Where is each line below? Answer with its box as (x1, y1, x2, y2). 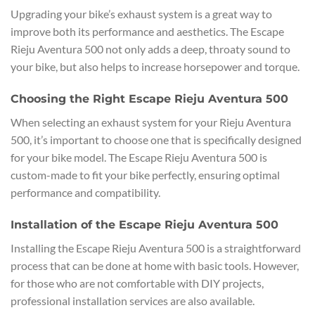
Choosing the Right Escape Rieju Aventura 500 (11, 91, 288, 105)
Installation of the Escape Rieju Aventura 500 (11, 217, 278, 231)
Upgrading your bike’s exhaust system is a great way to (11, 6, 272, 20)
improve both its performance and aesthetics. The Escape (11, 24, 284, 38)
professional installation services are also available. (11, 293, 255, 307)
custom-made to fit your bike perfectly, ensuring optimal (11, 167, 280, 181)
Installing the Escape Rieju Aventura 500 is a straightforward (11, 240, 301, 255)
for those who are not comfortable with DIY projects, (11, 276, 264, 290)
